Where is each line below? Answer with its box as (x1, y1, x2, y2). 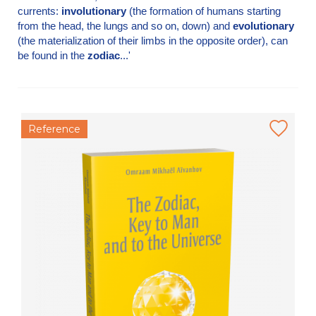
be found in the (18, 49, 87, 62)
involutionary (61, 5, 126, 18)
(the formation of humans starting (126, 5, 281, 18)
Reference (28, 123, 80, 136)
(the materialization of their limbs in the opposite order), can (18, 35, 288, 47)
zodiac (87, 49, 120, 62)
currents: (18, 5, 61, 18)
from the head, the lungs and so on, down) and (18, 20, 233, 32)
